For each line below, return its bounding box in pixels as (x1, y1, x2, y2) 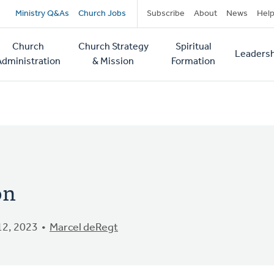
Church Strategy (78, 42, 149, 52)
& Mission (92, 57, 135, 67)
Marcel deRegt (50, 222, 118, 234)
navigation (15, 23, 120, 59)
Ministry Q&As (15, 9, 69, 18)
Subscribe (146, 9, 185, 18)
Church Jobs (78, 9, 126, 18)
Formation (171, 57, 215, 67)
